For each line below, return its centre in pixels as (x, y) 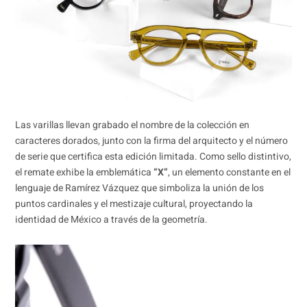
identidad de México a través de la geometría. (111, 220)
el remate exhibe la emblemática (84, 173)
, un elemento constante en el (229, 173)
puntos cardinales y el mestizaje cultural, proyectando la (134, 204)
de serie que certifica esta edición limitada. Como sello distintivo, (153, 157)
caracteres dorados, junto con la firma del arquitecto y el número (151, 141)
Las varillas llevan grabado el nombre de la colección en (132, 125)
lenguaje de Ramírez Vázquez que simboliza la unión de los (139, 188)
